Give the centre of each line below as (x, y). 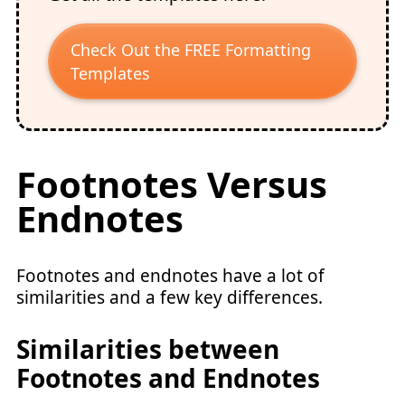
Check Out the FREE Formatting (191, 50)
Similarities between (148, 348)
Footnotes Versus (172, 184)
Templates (110, 73)
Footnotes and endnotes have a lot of (170, 276)
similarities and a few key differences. (172, 297)
